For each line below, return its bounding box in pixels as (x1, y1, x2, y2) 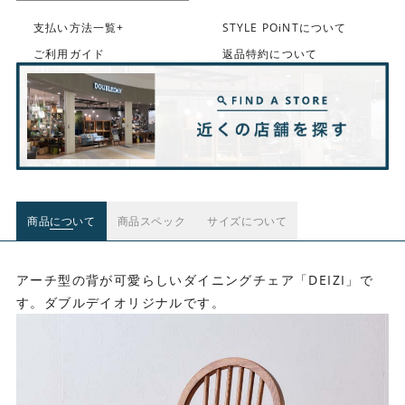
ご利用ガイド (33, 45, 106, 61)
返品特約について (221, 45, 318, 61)
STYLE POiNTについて (221, 19, 347, 35)
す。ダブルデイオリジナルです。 (15, 293, 225, 311)
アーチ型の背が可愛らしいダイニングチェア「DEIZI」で (15, 270, 374, 288)
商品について (26, 212, 96, 229)
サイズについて (207, 212, 287, 229)
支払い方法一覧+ (33, 19, 125, 35)
